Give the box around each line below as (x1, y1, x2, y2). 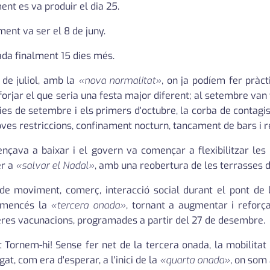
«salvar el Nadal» (16, 159, 95, 172)
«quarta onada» (160, 254, 230, 267)
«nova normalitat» (78, 74, 162, 87)
